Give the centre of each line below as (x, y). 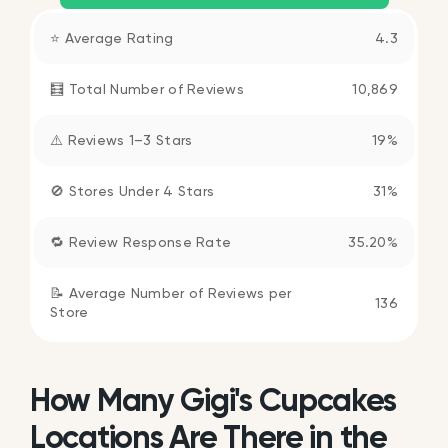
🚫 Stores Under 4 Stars (132, 191)
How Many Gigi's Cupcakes (213, 400)
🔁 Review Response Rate (141, 242)
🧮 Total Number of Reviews (147, 89)
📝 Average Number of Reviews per (171, 293)
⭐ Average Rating (112, 38)
